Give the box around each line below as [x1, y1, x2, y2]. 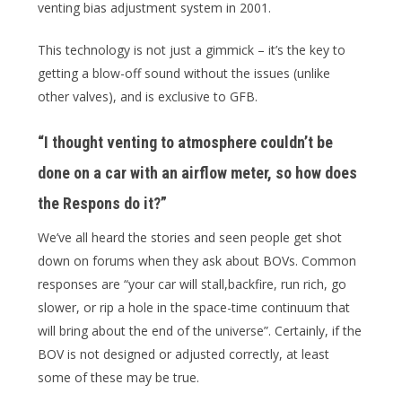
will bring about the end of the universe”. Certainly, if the [38, 321, 362, 339]
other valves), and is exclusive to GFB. [38, 87, 258, 105]
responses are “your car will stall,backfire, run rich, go [38, 275, 346, 293]
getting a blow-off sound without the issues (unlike [38, 64, 330, 82]
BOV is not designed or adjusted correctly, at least [38, 345, 329, 363]
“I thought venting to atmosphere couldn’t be [38, 132, 333, 152]
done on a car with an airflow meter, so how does [38, 162, 357, 182]
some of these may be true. [38, 368, 199, 386]
